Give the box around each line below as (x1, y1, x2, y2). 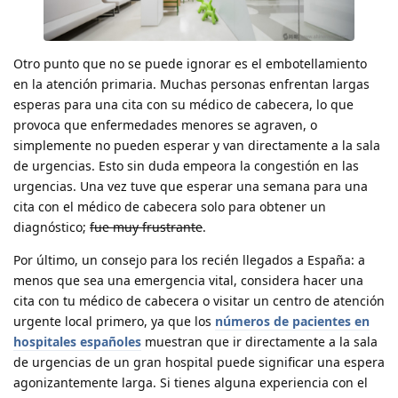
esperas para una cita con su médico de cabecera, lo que (13, 95, 354, 113)
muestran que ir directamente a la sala (141, 332, 378, 350)
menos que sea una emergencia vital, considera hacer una (13, 271, 363, 289)
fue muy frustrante (90, 218, 203, 235)
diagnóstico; (13, 218, 90, 235)
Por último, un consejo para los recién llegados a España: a (13, 251, 365, 268)
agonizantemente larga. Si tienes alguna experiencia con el (13, 373, 368, 391)
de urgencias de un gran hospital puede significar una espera (13, 353, 385, 370)
